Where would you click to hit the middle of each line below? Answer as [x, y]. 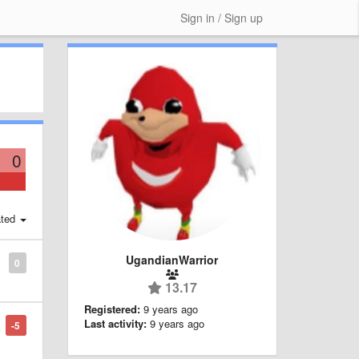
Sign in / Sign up [222, 18]
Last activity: [115, 323]
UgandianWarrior [172, 259]
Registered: [112, 309]
